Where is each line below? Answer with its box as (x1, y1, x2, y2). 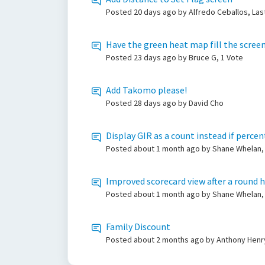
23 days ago (134, 52, 178, 63)
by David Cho (178, 98, 224, 108)
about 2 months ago (134, 234, 206, 245)
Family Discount (106, 221, 170, 232)
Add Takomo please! (106, 84, 187, 96)
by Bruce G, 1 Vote (178, 52, 243, 63)
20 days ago (134, 7, 178, 17)
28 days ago (134, 98, 178, 108)
